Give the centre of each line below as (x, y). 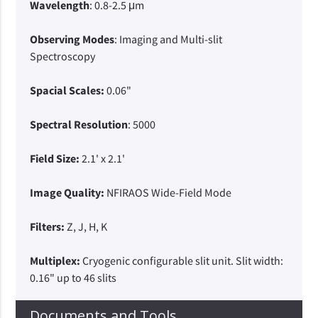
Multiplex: (55, 261)
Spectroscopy (63, 56)
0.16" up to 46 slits (73, 278)
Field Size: (56, 158)
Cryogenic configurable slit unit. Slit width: (182, 261)
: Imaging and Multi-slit (169, 39)
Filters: (48, 226)
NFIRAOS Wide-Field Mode (169, 192)
